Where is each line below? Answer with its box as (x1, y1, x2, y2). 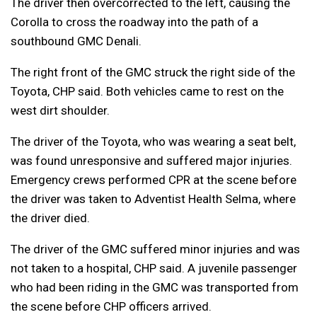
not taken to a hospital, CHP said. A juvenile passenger (11, 261, 297, 276)
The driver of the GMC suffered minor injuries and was (11, 242, 300, 257)
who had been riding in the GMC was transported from (11, 280, 299, 295)
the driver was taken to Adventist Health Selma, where (11, 192, 296, 207)
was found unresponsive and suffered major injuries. (11, 154, 292, 168)
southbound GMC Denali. (11, 34, 142, 49)
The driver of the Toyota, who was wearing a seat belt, (11, 134, 296, 149)
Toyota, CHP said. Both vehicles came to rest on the (11, 84, 284, 99)
